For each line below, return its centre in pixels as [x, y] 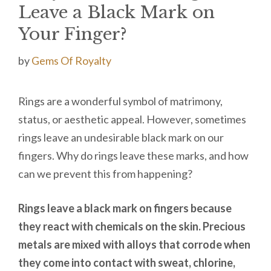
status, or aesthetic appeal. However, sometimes [132, 119]
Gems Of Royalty [71, 60]
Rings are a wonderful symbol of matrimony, [120, 101]
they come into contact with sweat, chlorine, [127, 262]
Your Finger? [73, 34]
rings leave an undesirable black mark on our [121, 137]
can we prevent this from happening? [105, 173]
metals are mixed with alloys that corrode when [134, 244]
